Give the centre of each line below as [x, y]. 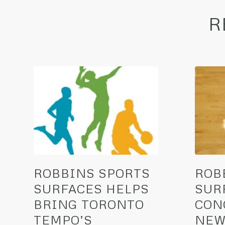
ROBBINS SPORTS [92, 173]
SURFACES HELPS [91, 189]
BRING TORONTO [89, 204]
